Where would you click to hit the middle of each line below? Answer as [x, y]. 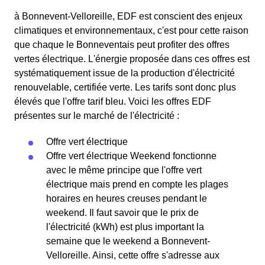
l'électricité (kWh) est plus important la [125, 227]
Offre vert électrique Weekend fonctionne [131, 156]
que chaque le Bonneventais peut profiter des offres [122, 45]
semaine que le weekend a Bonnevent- [128, 241]
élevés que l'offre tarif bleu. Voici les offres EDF [113, 101]
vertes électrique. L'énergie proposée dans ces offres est [132, 59]
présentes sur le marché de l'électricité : [97, 116]
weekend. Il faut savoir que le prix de [122, 213]
